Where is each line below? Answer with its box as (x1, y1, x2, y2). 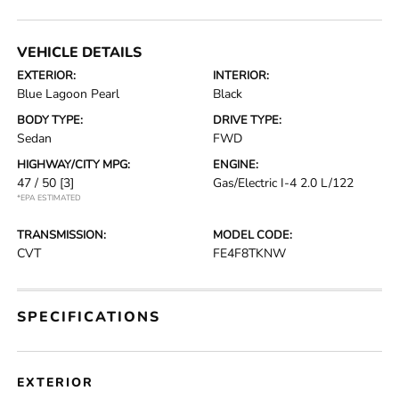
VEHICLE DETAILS (17, 43, 142, 62)
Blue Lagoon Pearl (17, 85, 120, 102)
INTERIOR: (213, 68, 269, 84)
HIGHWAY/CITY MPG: (17, 157, 131, 173)
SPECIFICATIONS (17, 307, 161, 327)
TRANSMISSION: (17, 227, 107, 243)
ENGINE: (213, 157, 258, 173)
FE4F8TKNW (213, 245, 286, 262)
